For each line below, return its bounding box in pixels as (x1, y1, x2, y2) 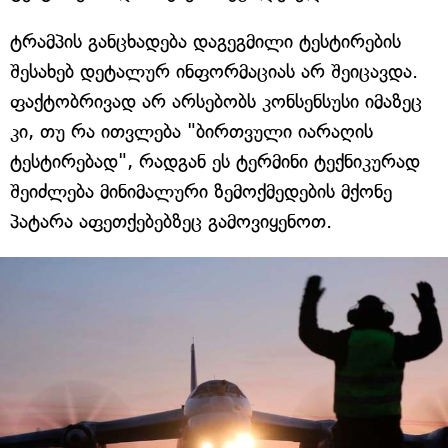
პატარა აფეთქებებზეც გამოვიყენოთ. (10, 209, 332, 233)
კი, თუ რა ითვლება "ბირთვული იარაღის (10, 119, 373, 143)
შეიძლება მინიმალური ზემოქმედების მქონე (10, 179, 392, 203)
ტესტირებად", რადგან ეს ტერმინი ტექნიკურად (10, 149, 420, 173)
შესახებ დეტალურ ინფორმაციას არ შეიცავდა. (10, 59, 418, 83)
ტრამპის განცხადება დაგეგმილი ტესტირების (10, 29, 401, 53)
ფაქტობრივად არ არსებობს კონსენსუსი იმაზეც (10, 89, 422, 113)
